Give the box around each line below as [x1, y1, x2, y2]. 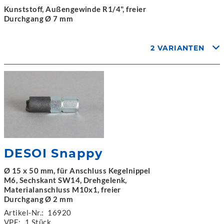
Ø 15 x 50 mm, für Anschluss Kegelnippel [4, 165, 150, 175]
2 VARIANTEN [150, 43, 205, 52]
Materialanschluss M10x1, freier [4, 184, 121, 194]
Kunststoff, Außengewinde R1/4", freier [4, 4, 146, 13]
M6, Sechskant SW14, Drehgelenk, [4, 175, 127, 184]
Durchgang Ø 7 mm [4, 14, 73, 23]
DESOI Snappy [4, 145, 103, 160]
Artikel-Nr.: [4, 207, 44, 217]
